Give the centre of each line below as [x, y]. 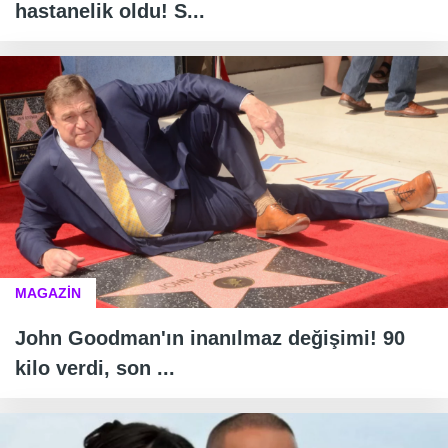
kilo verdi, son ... [95, 368]
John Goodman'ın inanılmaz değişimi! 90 [210, 338]
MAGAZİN [48, 293]
